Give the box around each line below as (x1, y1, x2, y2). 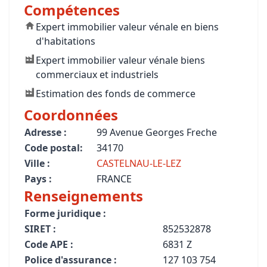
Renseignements (24, 186, 143, 206)
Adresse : (24, 126, 67, 139)
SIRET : (24, 222, 56, 235)
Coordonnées (24, 105, 118, 125)
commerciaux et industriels (36, 68, 159, 81)
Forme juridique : (24, 207, 106, 220)
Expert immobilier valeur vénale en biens (36, 20, 219, 33)
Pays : (24, 172, 52, 185)
